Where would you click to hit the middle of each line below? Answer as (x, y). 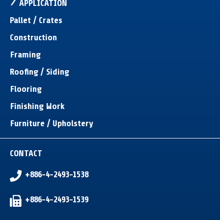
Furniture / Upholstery (52, 123)
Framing (25, 55)
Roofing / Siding (40, 72)
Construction (33, 37)
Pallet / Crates (36, 20)
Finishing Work (37, 106)
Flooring (26, 89)
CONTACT (26, 153)
